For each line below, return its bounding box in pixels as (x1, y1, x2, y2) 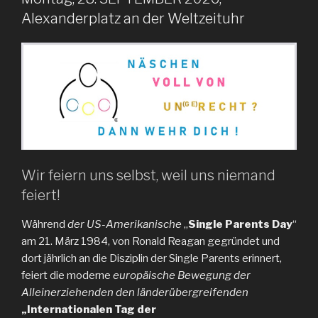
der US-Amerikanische (67, 217, 184, 231)
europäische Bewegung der (113, 268, 251, 282)
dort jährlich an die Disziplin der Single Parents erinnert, (21, 251, 282, 265)
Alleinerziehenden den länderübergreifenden (21, 285, 248, 299)
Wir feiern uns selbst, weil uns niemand (21, 166, 275, 184)
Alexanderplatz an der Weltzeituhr (21, 9, 245, 27)
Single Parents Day (188, 217, 292, 231)
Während (21, 217, 67, 231)
